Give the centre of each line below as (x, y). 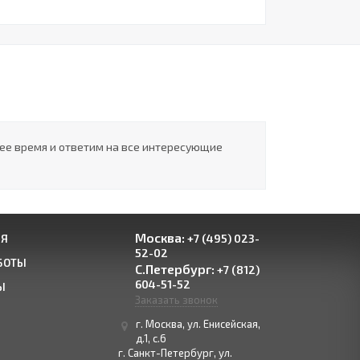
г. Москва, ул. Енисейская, (198, 324)
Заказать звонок (177, 300)
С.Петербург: (175, 269)
